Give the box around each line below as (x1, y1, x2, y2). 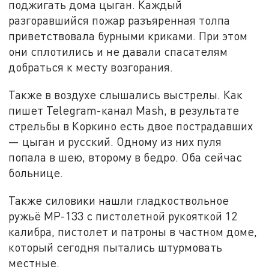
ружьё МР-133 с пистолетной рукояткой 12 (8, 208, 238, 223)
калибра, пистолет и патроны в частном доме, (8, 224, 258, 238)
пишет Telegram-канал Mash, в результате (8, 103, 240, 118)
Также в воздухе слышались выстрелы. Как (8, 88, 243, 102)
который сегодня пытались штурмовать (8, 240, 223, 254)
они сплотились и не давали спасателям (8, 44, 228, 59)
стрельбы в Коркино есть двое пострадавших (8, 119, 253, 133)
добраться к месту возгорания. (8, 60, 174, 74)
